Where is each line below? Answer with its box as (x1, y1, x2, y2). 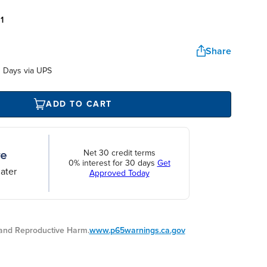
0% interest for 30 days (68, 158, 157, 169)
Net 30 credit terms (83, 148, 156, 159)
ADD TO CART (46, 99, 112, 110)
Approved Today (89, 168, 150, 179)
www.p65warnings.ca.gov (89, 225, 185, 235)
